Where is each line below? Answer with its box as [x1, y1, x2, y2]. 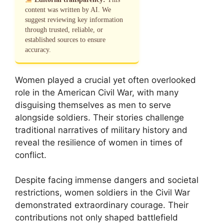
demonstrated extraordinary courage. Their [15, 200, 188, 210]
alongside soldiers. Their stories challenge [15, 112, 184, 122]
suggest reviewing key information [25, 15, 123, 23]
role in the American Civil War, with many [15, 87, 178, 97]
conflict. [15, 149, 46, 160]
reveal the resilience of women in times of [15, 137, 182, 147]
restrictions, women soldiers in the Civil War [15, 187, 190, 197]
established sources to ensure [25, 35, 105, 43]
